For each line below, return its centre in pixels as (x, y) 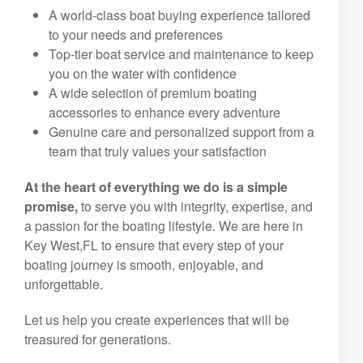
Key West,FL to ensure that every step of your (154, 245)
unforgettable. (64, 284)
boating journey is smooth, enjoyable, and (144, 265)
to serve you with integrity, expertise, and (195, 206)
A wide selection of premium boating (153, 93)
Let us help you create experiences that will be (157, 320)
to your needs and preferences (136, 34)
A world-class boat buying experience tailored (179, 15)
